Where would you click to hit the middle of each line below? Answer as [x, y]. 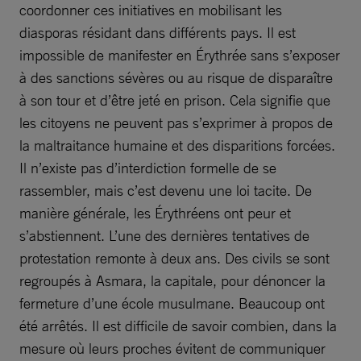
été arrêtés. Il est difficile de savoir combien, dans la [178, 326]
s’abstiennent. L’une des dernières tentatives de [164, 235]
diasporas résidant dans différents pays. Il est [158, 32]
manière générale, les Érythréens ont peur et [155, 213]
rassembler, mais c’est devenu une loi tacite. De [166, 190]
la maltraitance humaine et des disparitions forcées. [177, 145]
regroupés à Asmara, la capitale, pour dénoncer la [172, 280]
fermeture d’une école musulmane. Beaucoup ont [172, 303]
